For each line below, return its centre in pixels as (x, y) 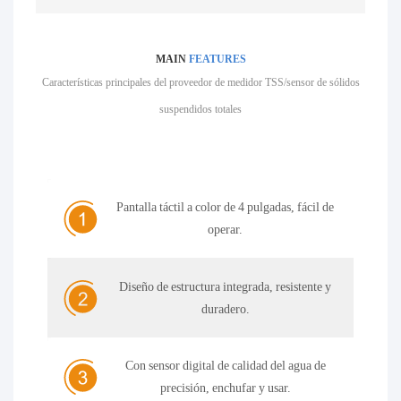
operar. (226, 230)
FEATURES (217, 60)
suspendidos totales (200, 110)
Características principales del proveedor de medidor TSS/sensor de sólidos (200, 83)
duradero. (225, 308)
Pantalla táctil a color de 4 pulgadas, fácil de (226, 207)
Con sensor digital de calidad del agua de (225, 366)
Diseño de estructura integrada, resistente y (226, 286)
